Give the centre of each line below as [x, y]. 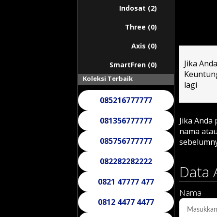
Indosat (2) [138, 8]
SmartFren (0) [133, 65]
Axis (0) [144, 46]
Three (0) [141, 27]
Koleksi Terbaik [108, 78]
